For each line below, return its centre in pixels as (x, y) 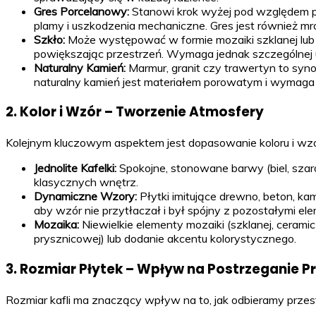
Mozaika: (56, 225)
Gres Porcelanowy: (81, 11)
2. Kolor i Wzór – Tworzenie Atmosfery (135, 112)
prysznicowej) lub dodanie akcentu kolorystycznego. (165, 239)
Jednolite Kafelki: (75, 168)
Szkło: (49, 39)
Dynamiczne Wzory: (85, 196)
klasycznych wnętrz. (86, 182)
